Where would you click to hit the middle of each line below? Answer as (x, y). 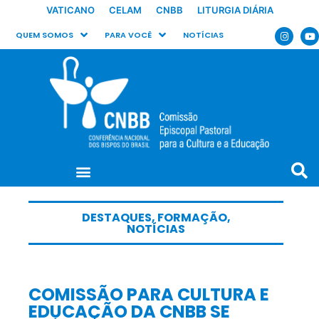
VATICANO (70, 10)
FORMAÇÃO (192, 217)
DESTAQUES (116, 217)
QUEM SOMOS (45, 35)
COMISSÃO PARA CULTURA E (149, 294)
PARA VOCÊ (128, 35)
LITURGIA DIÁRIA (235, 10)
